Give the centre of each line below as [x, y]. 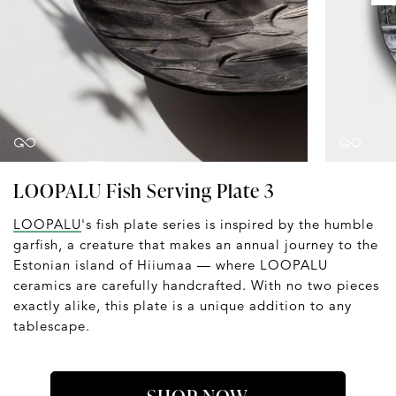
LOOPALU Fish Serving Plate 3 [144, 190]
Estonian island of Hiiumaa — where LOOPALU [171, 264]
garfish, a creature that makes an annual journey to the [196, 244]
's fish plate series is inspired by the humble [228, 224]
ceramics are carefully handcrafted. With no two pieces [196, 285]
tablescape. [52, 325]
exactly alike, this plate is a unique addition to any [183, 305]
